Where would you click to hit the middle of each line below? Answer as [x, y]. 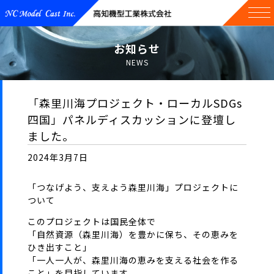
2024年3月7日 [57, 157]
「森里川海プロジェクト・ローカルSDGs [135, 103]
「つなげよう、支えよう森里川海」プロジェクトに [133, 187]
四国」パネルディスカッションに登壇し [131, 119]
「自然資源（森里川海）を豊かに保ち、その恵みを [133, 234]
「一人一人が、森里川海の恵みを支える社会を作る [133, 260]
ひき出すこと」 [59, 247]
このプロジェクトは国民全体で [91, 221]
